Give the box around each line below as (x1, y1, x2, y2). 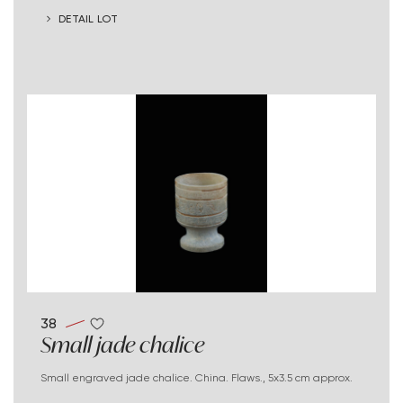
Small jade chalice (40, 329, 204, 359)
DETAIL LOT (58, 11, 119, 25)
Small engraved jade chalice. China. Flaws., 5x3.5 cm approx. (47, 370, 353, 384)
